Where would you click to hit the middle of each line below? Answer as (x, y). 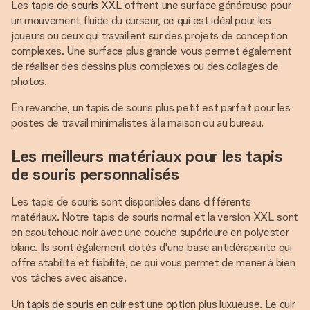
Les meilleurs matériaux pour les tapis (147, 156)
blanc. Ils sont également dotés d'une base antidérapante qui (152, 247)
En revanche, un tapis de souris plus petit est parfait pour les (151, 108)
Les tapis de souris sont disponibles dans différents (131, 202)
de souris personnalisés (95, 174)
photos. (29, 81)
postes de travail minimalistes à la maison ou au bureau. (138, 123)
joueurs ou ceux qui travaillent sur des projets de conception (149, 36)
